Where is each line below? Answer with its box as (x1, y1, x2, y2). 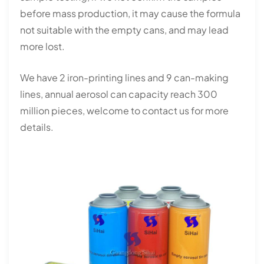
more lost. (20, 40, 65, 53)
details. (20, 121, 54, 134)
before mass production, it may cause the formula (20, 7, 241, 20)
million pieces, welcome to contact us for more (20, 104, 229, 117)
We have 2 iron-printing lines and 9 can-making (20, 71, 229, 84)
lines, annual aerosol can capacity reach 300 (20, 88, 218, 101)
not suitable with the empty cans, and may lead (20, 24, 229, 37)
